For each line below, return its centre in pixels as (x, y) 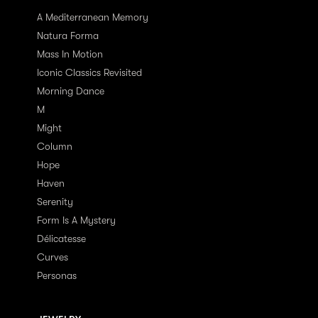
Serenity (55, 202)
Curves (53, 257)
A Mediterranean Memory (93, 17)
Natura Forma (68, 35)
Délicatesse (61, 238)
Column (55, 146)
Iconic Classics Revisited (89, 72)
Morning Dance (71, 91)
